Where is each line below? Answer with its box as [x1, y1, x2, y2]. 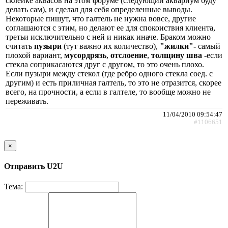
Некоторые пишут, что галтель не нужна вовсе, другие [6, 14, 196, 23]
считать [6, 41, 34, 50]
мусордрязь [64, 50, 106, 60]
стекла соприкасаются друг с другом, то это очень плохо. [6, 60, 204, 69]
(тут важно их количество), [62, 41, 160, 50]
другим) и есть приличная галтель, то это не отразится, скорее [6, 78, 221, 87]
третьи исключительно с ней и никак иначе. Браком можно [6, 32, 211, 41]
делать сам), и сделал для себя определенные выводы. [6, 5, 192, 14]
